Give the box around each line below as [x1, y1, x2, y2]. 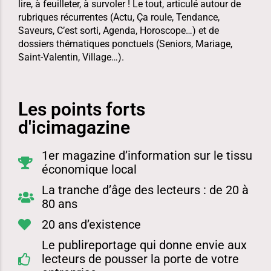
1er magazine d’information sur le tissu [42, 148, 253, 163]
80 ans [42, 197, 78, 211]
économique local [42, 162, 137, 177]
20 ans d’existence [42, 217, 142, 232]
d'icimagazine [18, 117, 130, 138]
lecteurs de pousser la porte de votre [42, 252, 240, 266]
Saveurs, [18, 25, 57, 36]
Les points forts [18, 99, 145, 120]
